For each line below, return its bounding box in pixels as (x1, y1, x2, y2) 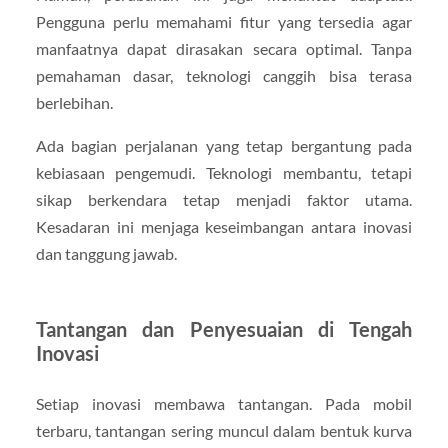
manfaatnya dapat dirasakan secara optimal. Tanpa (35, 38, 413, 58)
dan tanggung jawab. (35, 243, 177, 263)
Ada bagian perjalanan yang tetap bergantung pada (35, 135, 413, 155)
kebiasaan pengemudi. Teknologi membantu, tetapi (35, 162, 413, 182)
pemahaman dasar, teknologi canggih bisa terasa (35, 65, 413, 85)
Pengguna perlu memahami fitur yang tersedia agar (35, 11, 413, 31)
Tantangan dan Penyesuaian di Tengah (35, 316, 413, 341)
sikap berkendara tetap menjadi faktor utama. (35, 189, 413, 209)
